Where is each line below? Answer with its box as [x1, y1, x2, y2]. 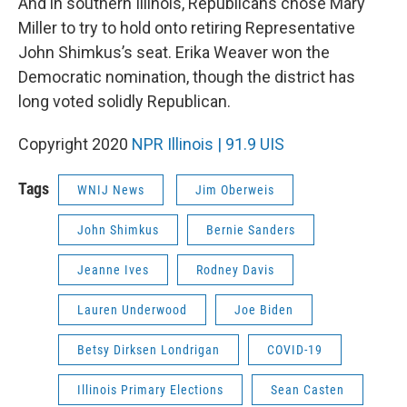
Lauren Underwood [77, 303, 187, 317]
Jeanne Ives [77, 263, 149, 277]
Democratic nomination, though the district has [18, 67, 355, 86]
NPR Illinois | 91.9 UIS [132, 134, 284, 154]
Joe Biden [234, 303, 293, 317]
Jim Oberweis [195, 183, 274, 197]
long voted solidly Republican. [18, 92, 231, 111]
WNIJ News [77, 183, 144, 197]
